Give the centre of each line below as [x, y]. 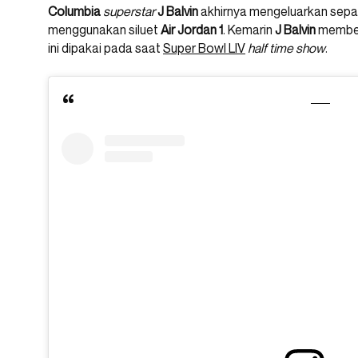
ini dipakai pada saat [105, 48]
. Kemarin [249, 30]
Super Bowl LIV [204, 48]
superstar [129, 12]
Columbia [74, 12]
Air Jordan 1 [192, 30]
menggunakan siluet [104, 30]
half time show [286, 48]
